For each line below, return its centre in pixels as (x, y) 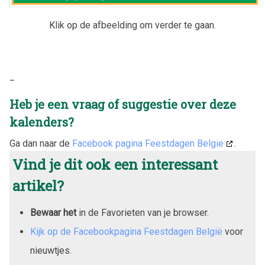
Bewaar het (53, 212)
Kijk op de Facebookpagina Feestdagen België (126, 231)
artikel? (38, 185)
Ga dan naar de (41, 143)
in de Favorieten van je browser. (143, 212)
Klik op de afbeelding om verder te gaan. (132, 25)
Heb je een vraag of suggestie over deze (123, 104)
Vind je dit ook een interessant (115, 164)
